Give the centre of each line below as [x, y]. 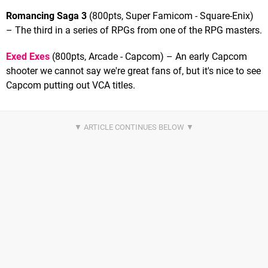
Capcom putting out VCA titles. [71, 85]
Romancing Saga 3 [46, 16]
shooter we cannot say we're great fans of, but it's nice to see [133, 71]
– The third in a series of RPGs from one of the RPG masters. [134, 30]
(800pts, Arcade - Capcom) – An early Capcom [148, 56]
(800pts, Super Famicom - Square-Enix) [170, 16]
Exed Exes [28, 56]
